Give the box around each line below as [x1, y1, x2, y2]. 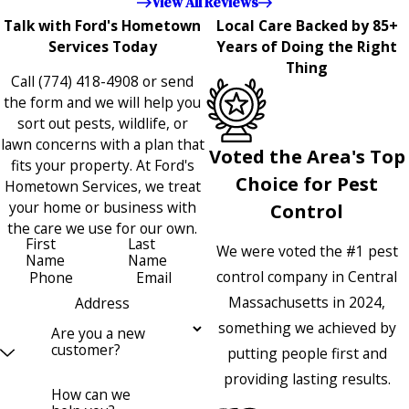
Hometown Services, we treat [4, 176, 201, 197]
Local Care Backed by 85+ [215, 15, 398, 36]
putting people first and [226, 343, 387, 364]
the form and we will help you [4, 92, 201, 113]
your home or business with [8, 197, 196, 218]
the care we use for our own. [7, 218, 197, 239]
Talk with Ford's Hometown [4, 15, 201, 36]
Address [75, 293, 130, 314]
